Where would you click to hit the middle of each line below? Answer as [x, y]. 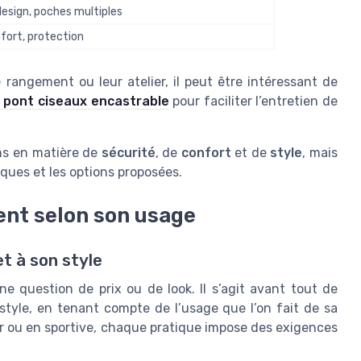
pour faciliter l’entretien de [253, 102]
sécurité [128, 153]
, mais [320, 153]
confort [206, 153]
